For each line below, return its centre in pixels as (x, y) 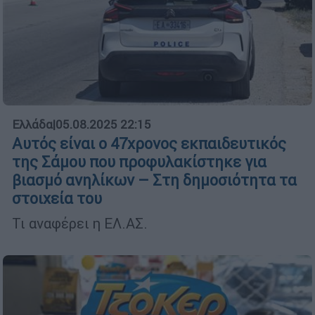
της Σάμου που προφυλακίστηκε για (139, 162)
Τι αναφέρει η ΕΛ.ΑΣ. (80, 224)
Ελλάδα (32, 125)
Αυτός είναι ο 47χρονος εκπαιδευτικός (149, 144)
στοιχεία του (57, 199)
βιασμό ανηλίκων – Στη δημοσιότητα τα (154, 181)
